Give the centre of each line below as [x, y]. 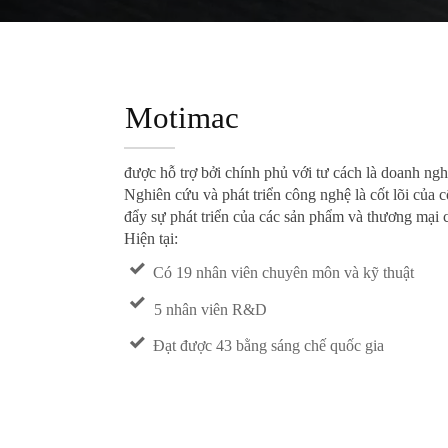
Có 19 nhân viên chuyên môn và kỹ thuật [284, 273]
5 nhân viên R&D [210, 309]
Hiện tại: [150, 238]
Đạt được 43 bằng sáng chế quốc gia [269, 346]
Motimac [181, 118]
